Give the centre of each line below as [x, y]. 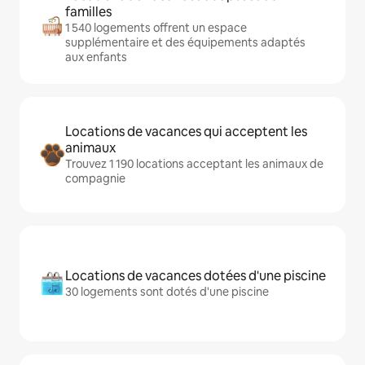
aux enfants [96, 57]
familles [88, 12]
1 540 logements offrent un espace [156, 28]
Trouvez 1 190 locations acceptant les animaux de [194, 164]
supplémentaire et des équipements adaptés [185, 43]
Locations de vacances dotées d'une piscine [196, 276]
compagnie [95, 179]
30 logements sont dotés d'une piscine [167, 292]
